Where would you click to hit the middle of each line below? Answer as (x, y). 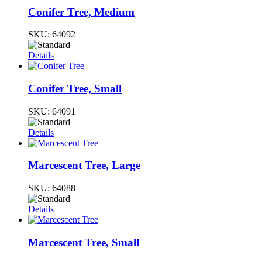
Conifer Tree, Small (75, 89)
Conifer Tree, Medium (81, 12)
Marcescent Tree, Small (84, 242)
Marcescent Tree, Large (84, 166)
